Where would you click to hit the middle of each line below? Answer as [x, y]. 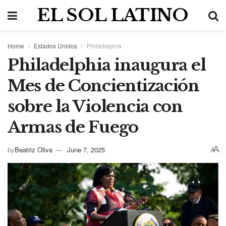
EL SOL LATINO [113, 15]
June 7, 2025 [86, 149]
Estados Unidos [55, 46]
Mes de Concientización [103, 86]
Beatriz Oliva [34, 149]
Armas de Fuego [73, 127]
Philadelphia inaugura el [107, 65]
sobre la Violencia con [95, 106]
